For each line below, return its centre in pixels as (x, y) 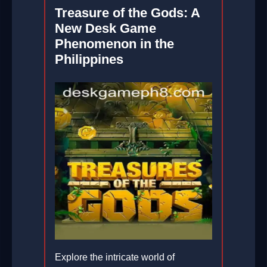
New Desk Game (105, 29)
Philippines (89, 60)
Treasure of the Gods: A (127, 13)
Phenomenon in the (114, 44)
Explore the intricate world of (115, 257)
